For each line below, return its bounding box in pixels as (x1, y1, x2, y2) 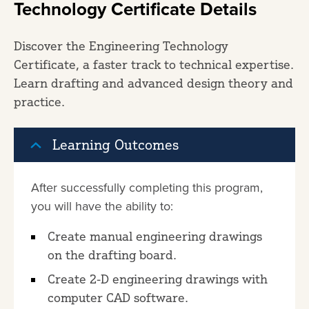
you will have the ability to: (31, 197, 173, 216)
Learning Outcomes (52, 136, 179, 154)
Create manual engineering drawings (48, 228, 262, 244)
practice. (14, 94, 65, 110)
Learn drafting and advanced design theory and (14, 75, 293, 91)
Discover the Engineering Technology (14, 38, 228, 54)
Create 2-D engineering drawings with (48, 271, 268, 287)
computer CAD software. (48, 290, 188, 306)
